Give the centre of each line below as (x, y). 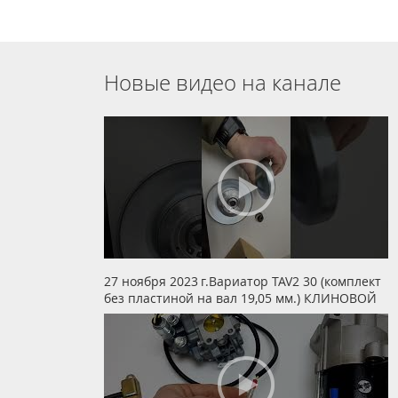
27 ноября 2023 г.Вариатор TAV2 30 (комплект (243, 282)
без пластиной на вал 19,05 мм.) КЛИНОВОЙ (240, 298)
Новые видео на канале (223, 83)
